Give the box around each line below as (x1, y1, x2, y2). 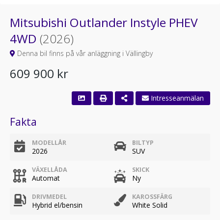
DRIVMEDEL (32, 192, 67, 201)
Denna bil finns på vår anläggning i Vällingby (15, 49, 153, 58)
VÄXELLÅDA (32, 165, 67, 174)
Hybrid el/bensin (32, 200, 82, 210)
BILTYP (132, 138, 154, 147)
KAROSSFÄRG (132, 192, 172, 201)
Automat (32, 173, 60, 183)
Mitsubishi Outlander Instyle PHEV (10, 14, 198, 30)
